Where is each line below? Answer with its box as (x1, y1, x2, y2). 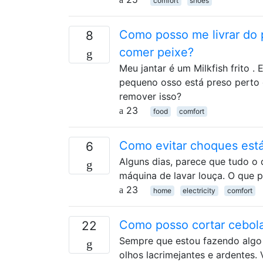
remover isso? (119, 90, 181, 102)
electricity (183, 186, 216, 195)
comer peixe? (119, 45, 194, 59)
